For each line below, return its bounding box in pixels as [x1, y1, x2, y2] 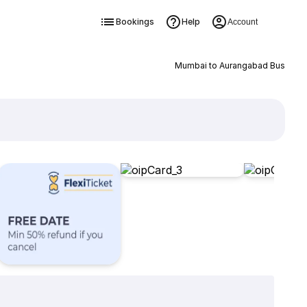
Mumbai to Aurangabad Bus [174, 60, 285, 71]
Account [227, 17, 258, 27]
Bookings [115, 16, 154, 27]
